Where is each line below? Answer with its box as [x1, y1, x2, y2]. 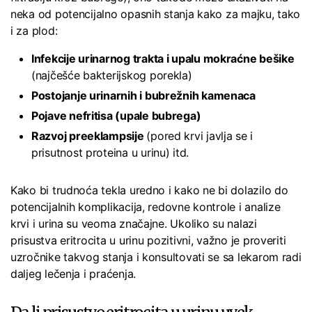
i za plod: [10, 24, 58, 38]
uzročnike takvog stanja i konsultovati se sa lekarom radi [10, 250, 302, 265]
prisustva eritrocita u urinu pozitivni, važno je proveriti [10, 233, 286, 248]
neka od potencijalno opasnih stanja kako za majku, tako [10, 7, 301, 22]
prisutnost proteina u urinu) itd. [31, 146, 189, 160]
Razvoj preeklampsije [31, 129, 147, 143]
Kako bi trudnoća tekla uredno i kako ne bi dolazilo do [10, 183, 288, 198]
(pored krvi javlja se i [146, 129, 253, 143]
